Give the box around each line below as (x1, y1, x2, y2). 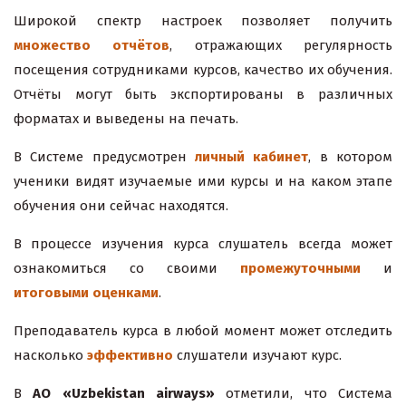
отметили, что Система (226, 385, 393, 402)
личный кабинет (195, 149, 309, 166)
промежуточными (240, 260, 361, 277)
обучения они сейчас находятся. (14, 198, 228, 215)
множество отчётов (14, 37, 170, 54)
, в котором (308, 149, 393, 166)
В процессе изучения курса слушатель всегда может (14, 236, 392, 253)
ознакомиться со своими (14, 260, 240, 277)
